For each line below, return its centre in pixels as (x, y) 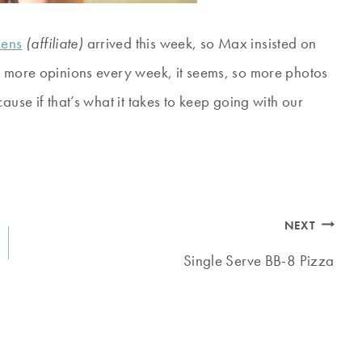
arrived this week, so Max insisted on (200, 44)
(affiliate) (53, 44)
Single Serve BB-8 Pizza (259, 261)
